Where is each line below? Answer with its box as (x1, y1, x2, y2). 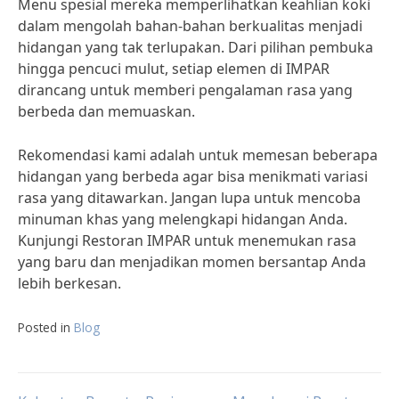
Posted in (18, 319, 74, 336)
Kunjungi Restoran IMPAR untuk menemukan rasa (18, 231, 356, 250)
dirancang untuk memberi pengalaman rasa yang (18, 80, 353, 100)
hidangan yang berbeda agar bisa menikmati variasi (18, 167, 368, 186)
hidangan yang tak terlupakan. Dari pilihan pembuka (18, 37, 373, 57)
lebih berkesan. (18, 273, 121, 293)
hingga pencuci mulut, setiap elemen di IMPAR (18, 59, 330, 78)
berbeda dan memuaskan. (18, 102, 195, 121)
